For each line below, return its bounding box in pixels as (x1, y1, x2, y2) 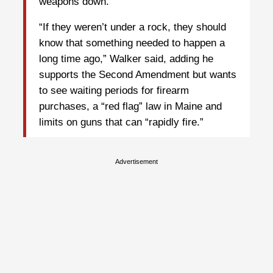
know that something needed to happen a (39, 37, 225, 49)
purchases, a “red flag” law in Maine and (39, 101, 222, 113)
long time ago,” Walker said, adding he (39, 53, 213, 65)
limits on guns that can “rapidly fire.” (39, 116, 204, 129)
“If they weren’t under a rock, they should (39, 21, 226, 34)
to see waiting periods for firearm (39, 85, 189, 97)
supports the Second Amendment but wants (39, 69, 236, 81)
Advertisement (115, 157, 158, 165)
